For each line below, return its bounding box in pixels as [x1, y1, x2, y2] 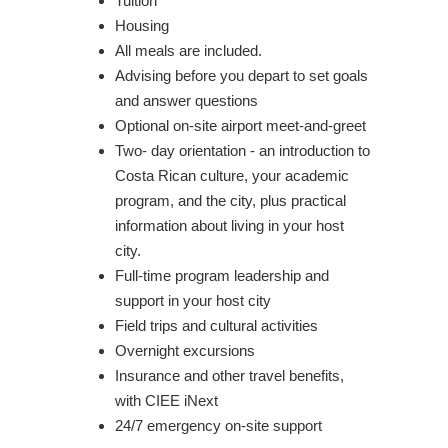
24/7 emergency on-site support [115, 416, 322, 434]
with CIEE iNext [115, 391, 218, 409]
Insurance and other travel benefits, [115, 366, 344, 384]
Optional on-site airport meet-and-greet [115, 116, 366, 134]
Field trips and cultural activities [115, 316, 318, 334]
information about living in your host [115, 216, 344, 234]
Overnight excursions [115, 341, 255, 359]
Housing [115, 16, 169, 34]
